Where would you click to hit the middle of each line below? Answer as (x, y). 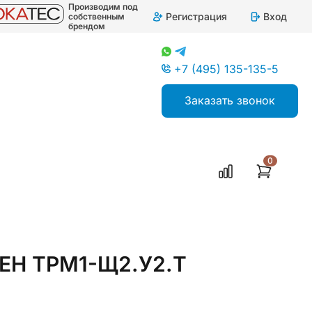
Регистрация (196, 16)
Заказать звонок (229, 100)
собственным (97, 16)
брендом (87, 26)
